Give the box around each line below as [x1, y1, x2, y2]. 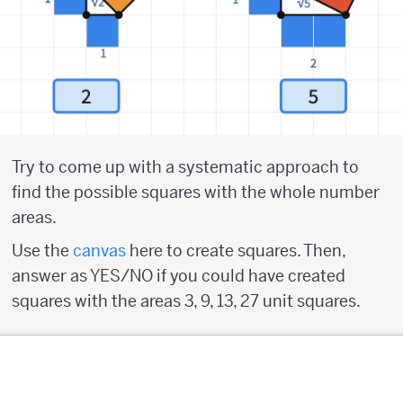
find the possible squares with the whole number [12, 182, 380, 203]
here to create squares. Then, [130, 240, 345, 262]
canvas [69, 240, 130, 262]
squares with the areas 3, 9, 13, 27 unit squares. [12, 291, 361, 312]
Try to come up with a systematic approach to [12, 157, 359, 178]
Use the [12, 240, 69, 262]
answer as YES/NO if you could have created [12, 265, 345, 287]
